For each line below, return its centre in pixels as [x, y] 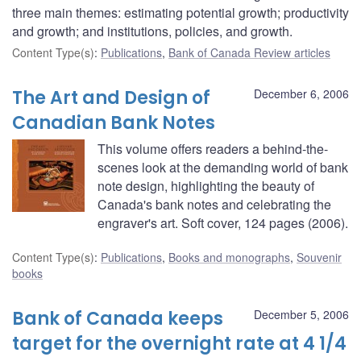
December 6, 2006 [301, 93]
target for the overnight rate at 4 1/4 [179, 343]
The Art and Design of [111, 98]
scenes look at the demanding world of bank [223, 167]
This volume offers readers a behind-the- [213, 148]
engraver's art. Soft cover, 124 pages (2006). [223, 222]
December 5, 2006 [301, 314]
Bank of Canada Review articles [249, 52]
